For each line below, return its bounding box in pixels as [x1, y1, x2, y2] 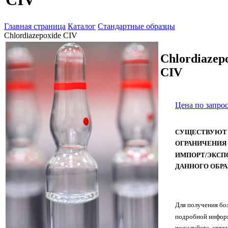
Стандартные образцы [98, 22, 175, 31]
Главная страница [4, 22, 66, 31]
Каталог [68, 22, 96, 31]
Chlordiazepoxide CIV [4, 31, 77, 40]
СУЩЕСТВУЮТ [175, 128, 227, 136]
